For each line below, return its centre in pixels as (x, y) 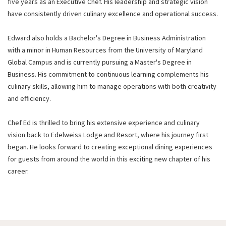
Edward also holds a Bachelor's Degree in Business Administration (107, 38)
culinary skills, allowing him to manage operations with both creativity (112, 86)
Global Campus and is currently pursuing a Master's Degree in (100, 62)
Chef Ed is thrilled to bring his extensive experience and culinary (104, 123)
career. (18, 171)
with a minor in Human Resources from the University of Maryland (105, 50)
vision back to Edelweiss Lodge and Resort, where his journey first (108, 135)
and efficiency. (29, 98)
